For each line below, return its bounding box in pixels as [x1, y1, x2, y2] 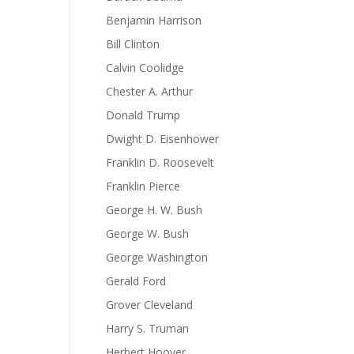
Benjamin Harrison [106, 13, 202, 28]
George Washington [106, 250, 209, 265]
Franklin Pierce [106, 179, 181, 194]
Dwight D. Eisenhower [106, 131, 220, 146]
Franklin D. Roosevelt [106, 155, 215, 170]
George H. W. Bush [106, 202, 203, 217]
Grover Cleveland [106, 297, 194, 312]
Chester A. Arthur [106, 84, 194, 99]
